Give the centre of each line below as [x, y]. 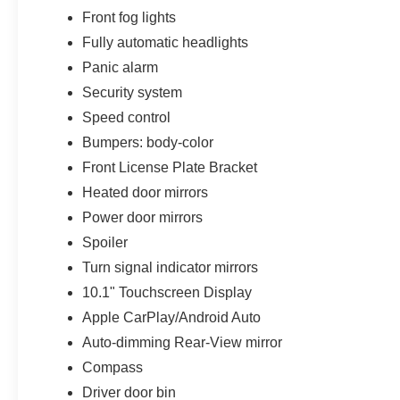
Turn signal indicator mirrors [171, 267]
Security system [133, 92]
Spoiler [105, 242]
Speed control [127, 117]
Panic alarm [121, 67]
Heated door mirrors [146, 192]
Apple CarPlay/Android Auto [172, 317]
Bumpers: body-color [148, 142]
